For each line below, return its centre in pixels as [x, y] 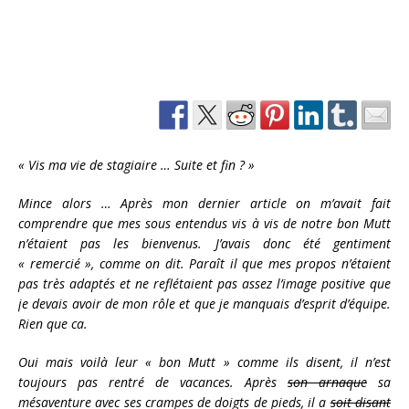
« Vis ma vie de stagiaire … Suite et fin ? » [136, 165]
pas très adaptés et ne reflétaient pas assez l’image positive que [204, 284]
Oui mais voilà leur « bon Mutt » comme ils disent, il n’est [204, 362]
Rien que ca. [53, 324]
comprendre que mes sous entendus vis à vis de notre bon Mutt [204, 224]
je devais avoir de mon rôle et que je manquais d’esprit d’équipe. [204, 304]
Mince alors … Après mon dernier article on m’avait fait [204, 204]
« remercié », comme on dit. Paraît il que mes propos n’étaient [204, 264]
